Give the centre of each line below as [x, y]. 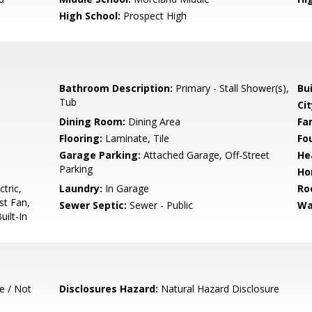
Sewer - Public [160, 205]
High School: [90, 16]
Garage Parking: [100, 155]
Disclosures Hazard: [109, 289]
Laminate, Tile [136, 138]
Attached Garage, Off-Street [205, 155]
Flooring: [81, 138]
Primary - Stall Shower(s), [231, 88]
